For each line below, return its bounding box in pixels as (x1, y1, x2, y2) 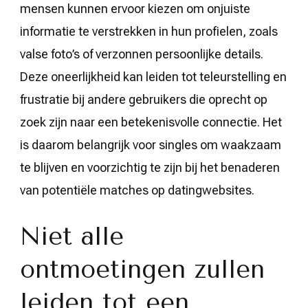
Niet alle (20, 221, 124, 251)
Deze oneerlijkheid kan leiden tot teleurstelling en (20, 69, 287, 84)
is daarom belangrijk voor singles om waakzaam (20, 137, 281, 152)
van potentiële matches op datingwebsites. (20, 182, 254, 197)
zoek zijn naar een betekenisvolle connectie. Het (20, 114, 282, 129)
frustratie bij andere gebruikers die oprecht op (20, 91, 267, 107)
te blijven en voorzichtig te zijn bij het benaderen (20, 159, 280, 175)
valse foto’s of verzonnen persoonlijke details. (20, 46, 263, 61)
